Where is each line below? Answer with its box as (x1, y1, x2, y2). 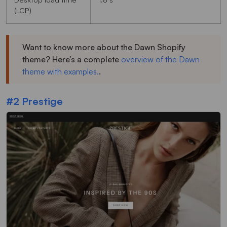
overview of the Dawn (121, 54, 200, 64)
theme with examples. (22, 66, 99, 77)
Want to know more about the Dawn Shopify (22, 42, 185, 52)
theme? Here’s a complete (22, 54, 121, 64)
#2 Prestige (6, 94, 63, 107)
